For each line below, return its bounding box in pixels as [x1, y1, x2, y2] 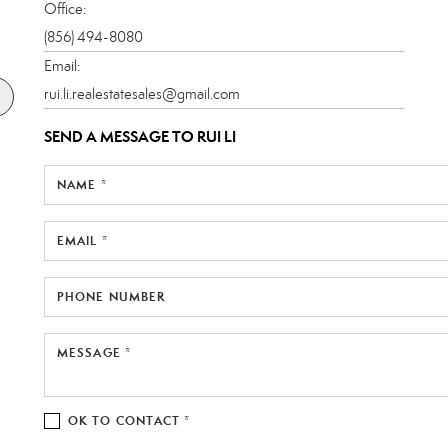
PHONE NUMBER [57, 288, 166, 304]
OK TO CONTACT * [68, 412, 191, 428]
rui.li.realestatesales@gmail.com [44, 84, 240, 103]
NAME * [57, 176, 107, 192]
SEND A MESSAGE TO [44, 126, 197, 146]
